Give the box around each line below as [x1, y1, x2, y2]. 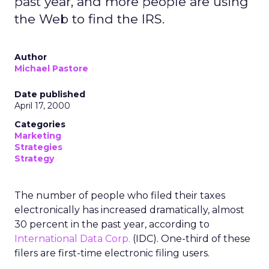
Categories [14, 119, 65, 130]
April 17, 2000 [14, 100, 70, 111]
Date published [14, 89, 85, 100]
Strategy [14, 153, 54, 164]
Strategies [14, 142, 62, 153]
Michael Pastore [14, 63, 88, 74]
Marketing [14, 130, 61, 141]
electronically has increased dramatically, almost [14, 204, 244, 216]
